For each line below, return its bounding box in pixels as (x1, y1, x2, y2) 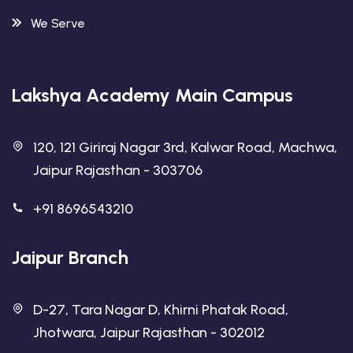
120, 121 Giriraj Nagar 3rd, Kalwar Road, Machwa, (33, 139, 337, 156)
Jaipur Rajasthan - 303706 (33, 162, 203, 179)
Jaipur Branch (12, 246, 128, 269)
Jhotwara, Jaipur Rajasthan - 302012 (33, 324, 265, 341)
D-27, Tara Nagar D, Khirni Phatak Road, (33, 301, 288, 318)
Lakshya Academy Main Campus (12, 84, 293, 106)
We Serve (31, 16, 85, 31)
